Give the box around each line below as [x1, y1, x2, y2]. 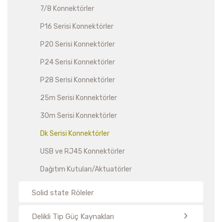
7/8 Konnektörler [40, 4, 94, 13]
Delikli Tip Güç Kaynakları [32, 212, 114, 221]
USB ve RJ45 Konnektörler [40, 147, 125, 156]
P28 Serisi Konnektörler [40, 76, 115, 84]
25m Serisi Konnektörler [40, 94, 117, 102]
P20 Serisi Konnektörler [40, 40, 115, 49]
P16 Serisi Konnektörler [40, 22, 113, 31]
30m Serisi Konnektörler [40, 111, 117, 120]
